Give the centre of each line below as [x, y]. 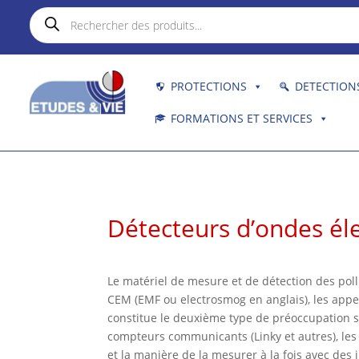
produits [52, 35]
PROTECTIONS [208, 86]
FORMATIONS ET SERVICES [241, 118]
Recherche [58, 12]
